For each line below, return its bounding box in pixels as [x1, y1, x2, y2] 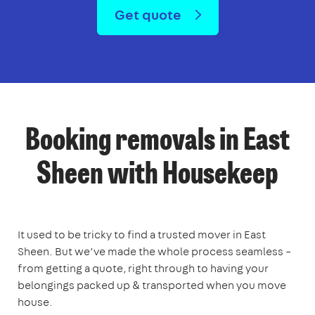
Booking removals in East [25, 127, 290, 157]
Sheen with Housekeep [37, 160, 278, 191]
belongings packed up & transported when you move [18, 277, 286, 292]
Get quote [114, 4, 184, 24]
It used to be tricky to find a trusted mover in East [18, 226, 266, 242]
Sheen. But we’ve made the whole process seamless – [18, 243, 291, 259]
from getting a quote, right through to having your [18, 260, 269, 276]
